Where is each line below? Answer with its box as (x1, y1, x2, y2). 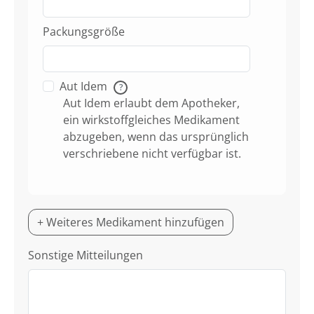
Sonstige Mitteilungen (28, 247, 143, 264)
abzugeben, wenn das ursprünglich (63, 129, 249, 145)
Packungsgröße (43, 24, 125, 40)
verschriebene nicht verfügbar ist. (63, 146, 241, 162)
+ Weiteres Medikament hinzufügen (37, 214, 224, 231)
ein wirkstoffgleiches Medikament (63, 112, 240, 128)
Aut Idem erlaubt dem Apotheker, (63, 95, 240, 111)
